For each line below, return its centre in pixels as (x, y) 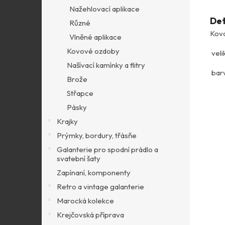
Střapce (80, 93)
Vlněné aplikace (95, 37)
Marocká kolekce (85, 201)
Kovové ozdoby (93, 51)
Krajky (67, 121)
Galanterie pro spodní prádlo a (107, 149)
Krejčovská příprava (90, 215)
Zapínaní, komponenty (94, 173)
